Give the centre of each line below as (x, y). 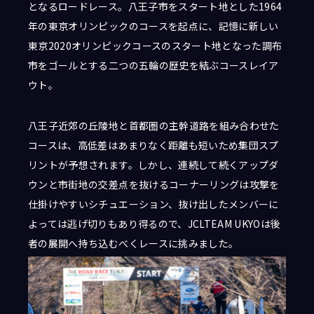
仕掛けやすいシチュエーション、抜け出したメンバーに (153, 204)
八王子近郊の (59, 126)
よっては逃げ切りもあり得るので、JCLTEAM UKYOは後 (155, 224)
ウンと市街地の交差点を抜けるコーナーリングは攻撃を (154, 185)
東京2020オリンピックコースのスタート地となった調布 (155, 46)
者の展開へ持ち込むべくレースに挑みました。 (134, 244)
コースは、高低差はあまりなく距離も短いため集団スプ (153, 145)
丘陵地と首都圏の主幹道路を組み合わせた (184, 126)
